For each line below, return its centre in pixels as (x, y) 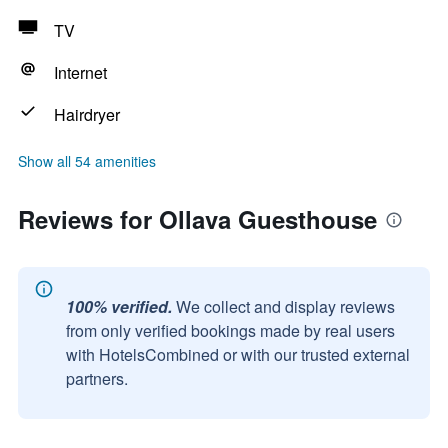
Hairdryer (87, 114)
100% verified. (119, 306)
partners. (97, 378)
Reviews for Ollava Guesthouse (197, 219)
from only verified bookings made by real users (230, 330)
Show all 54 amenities (87, 161)
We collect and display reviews (285, 306)
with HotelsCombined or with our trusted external (238, 354)
